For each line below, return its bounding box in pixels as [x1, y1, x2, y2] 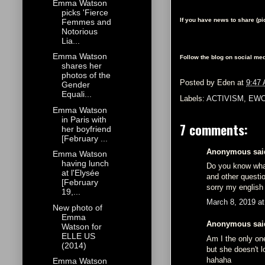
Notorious [61, 26, 98, 36]
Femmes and [61, 17, 111, 27]
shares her [61, 61, 102, 71]
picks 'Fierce [61, 7, 108, 17]
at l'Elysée [61, 168, 99, 178]
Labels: [180, 93, 206, 103]
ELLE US [61, 231, 95, 241]
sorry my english [206, 183, 263, 192]
